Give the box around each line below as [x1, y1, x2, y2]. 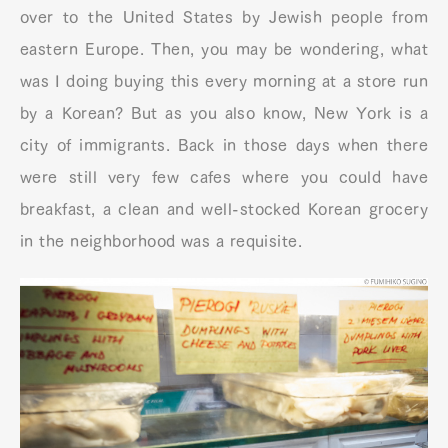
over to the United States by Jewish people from [20, 8, 428, 25]
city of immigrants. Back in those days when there [20, 136, 428, 153]
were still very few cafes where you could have [20, 168, 428, 185]
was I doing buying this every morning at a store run [20, 72, 428, 89]
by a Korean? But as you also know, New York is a [20, 104, 428, 121]
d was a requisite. [166, 232, 303, 249]
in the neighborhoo [20, 232, 167, 249]
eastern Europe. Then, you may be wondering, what [20, 40, 428, 57]
